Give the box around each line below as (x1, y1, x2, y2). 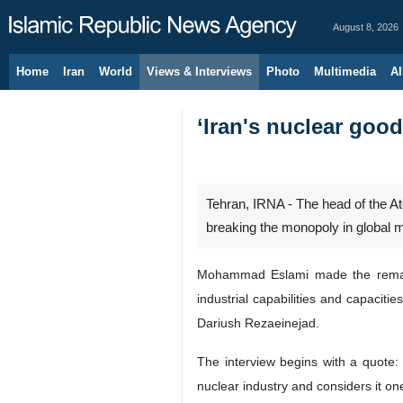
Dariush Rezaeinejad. (197, 316, 319, 330)
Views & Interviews (147, 65, 252, 78)
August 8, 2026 (333, 22, 399, 32)
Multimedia (314, 65, 376, 78)
